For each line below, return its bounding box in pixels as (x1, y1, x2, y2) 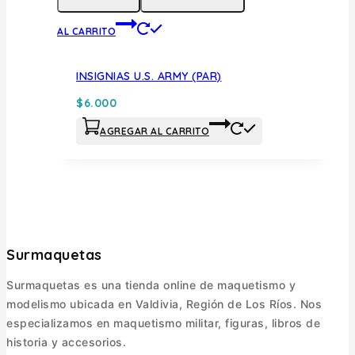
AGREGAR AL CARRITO (100, 124, 209, 137)
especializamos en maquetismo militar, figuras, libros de (6, 315, 320, 330)
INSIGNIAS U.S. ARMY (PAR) (76, 69, 222, 84)
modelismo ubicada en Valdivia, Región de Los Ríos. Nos (6, 296, 322, 311)
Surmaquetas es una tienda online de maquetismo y (6, 277, 296, 292)
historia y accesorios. (6, 334, 126, 349)
